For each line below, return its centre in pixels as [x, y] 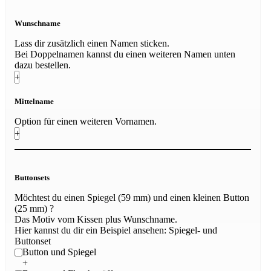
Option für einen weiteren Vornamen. [86, 122]
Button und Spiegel [59, 252]
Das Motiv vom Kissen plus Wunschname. [96, 219]
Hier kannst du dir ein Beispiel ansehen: [92, 230]
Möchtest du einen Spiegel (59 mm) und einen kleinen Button [132, 197]
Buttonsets [32, 177]
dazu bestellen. [43, 65]
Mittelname [34, 102]
